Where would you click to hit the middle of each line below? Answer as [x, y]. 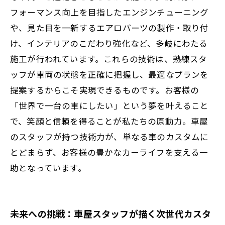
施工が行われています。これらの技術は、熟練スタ [109, 59]
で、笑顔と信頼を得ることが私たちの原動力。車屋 [109, 121]
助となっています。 [48, 167]
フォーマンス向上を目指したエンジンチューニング [109, 12]
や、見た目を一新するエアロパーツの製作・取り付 [109, 27]
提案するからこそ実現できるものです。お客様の [105, 90]
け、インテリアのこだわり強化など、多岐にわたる [109, 43]
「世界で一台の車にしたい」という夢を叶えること [109, 105]
